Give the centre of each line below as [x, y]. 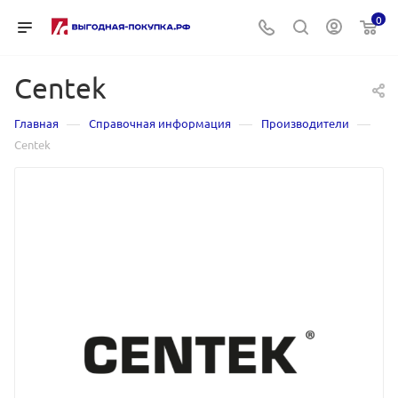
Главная [36, 123]
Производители [305, 123]
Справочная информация [160, 123]
